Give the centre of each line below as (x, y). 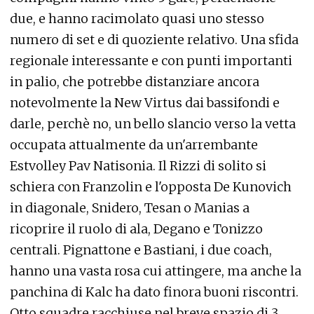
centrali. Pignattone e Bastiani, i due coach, (141, 250)
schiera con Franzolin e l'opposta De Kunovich (151, 187)
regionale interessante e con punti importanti (151, 61)
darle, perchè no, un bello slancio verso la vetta (153, 124)
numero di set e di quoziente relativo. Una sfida (154, 40)
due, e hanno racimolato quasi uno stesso (137, 19)
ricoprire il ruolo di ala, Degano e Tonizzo (136, 229)
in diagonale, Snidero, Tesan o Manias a (130, 208)
